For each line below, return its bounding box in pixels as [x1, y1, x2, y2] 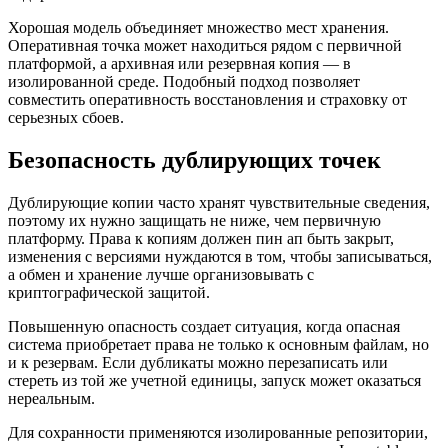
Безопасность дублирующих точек [8, 147, 381, 174]
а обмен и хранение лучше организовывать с [8, 266, 314, 284]
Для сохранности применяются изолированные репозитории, [8, 424, 428, 442]
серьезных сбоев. [8, 109, 124, 127]
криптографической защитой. [8, 284, 210, 302]
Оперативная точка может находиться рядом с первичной [8, 37, 402, 55]
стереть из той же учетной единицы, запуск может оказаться [8, 372, 421, 390]
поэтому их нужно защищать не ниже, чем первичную [8, 212, 381, 230]
